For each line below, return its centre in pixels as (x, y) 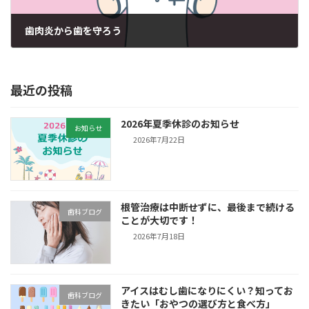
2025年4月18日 (63, 57)
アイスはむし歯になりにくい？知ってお (207, 290)
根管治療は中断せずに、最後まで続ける (208, 207)
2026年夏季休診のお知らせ (180, 123)
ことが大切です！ (160, 220)
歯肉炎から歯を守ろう (73, 30)
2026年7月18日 (159, 236)
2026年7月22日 (159, 140)
